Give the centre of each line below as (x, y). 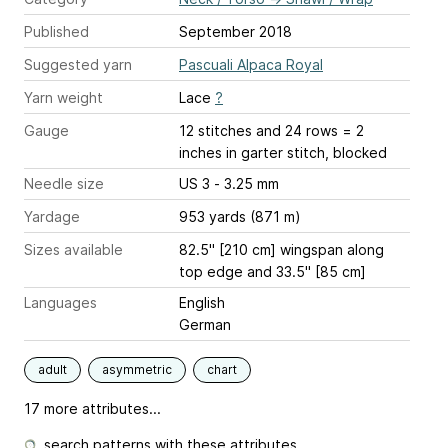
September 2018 (235, 31)
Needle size (64, 183)
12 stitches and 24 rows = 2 (271, 130)
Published (56, 31)
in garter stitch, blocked (304, 152)
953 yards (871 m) (240, 216)
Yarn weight (63, 97)
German (205, 324)
